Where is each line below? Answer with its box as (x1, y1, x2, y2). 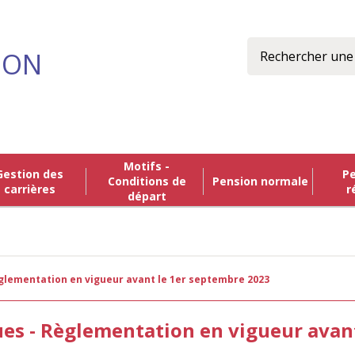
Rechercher (247, 35, 315, 53)
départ (127, 189, 166, 204)
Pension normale (219, 174, 308, 189)
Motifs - (124, 158, 134, 174)
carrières (3, 181, 55, 197)
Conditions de (107, 174, 186, 189)
